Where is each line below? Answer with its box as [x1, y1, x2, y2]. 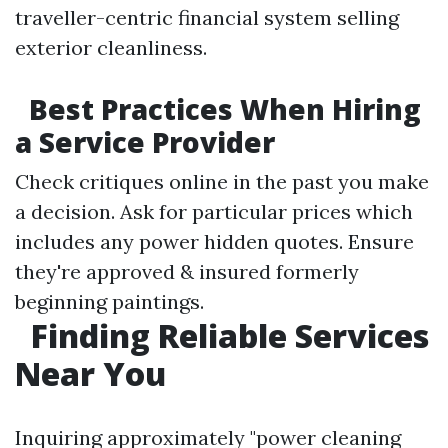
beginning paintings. [15, 289, 204, 314]
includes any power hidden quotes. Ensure [15, 229, 414, 254]
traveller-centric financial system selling [15, 5, 399, 30]
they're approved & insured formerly [15, 259, 359, 284]
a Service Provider [15, 123, 275, 161]
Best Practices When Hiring [22, 90, 421, 128]
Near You [15, 352, 166, 395]
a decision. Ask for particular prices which [15, 199, 413, 224]
